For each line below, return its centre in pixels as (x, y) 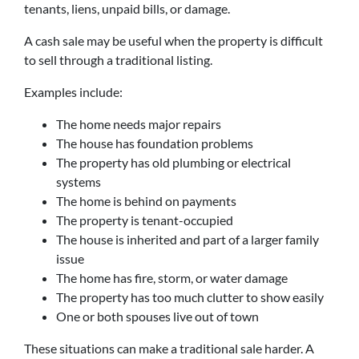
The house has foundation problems (155, 143)
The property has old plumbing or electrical (173, 162)
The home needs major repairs (139, 124)
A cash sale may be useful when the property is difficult (173, 40)
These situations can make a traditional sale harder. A (169, 348)
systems (79, 182)
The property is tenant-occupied (145, 220)
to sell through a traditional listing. (118, 60)
